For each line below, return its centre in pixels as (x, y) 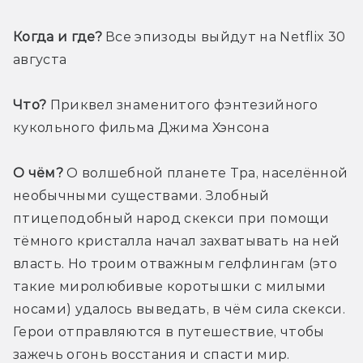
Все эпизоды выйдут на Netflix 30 (224, 37)
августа (40, 60)
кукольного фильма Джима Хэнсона (141, 128)
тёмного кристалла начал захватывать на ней (177, 241)
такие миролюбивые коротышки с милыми (170, 287)
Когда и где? (58, 37)
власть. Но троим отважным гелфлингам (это (175, 264)
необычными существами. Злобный (141, 196)
